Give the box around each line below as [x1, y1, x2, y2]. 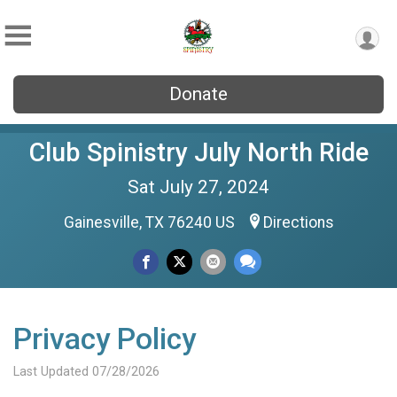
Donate [169, 83, 228, 105]
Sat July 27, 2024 [128, 176, 269, 198]
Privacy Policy [13, 322, 196, 356]
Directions [262, 214, 334, 231]
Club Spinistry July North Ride [28, 137, 369, 167]
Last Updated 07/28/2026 [13, 364, 160, 379]
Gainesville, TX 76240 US [63, 214, 238, 231]
